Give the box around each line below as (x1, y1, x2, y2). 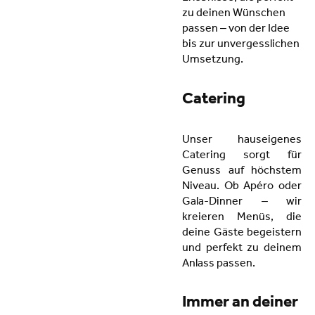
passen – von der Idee (182, 24, 290, 36)
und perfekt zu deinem (182, 243, 302, 255)
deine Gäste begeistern (182, 227, 302, 239)
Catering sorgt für (182, 150, 302, 162)
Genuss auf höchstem (182, 165, 302, 177)
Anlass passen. (182, 258, 255, 270)
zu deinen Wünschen (182, 8, 285, 20)
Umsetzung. (182, 55, 243, 67)
